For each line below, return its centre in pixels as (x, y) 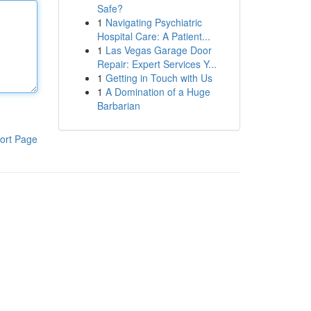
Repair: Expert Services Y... (157, 64)
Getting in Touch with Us (159, 78)
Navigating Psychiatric (153, 22)
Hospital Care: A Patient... (153, 36)
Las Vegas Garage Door (158, 50)
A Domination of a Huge (158, 92)
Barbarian (118, 106)
